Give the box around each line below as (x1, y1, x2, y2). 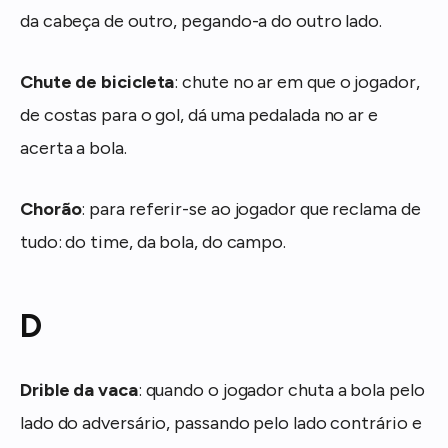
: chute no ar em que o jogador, (174, 71, 420, 94)
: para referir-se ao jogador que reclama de (81, 197, 421, 220)
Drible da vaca (20, 379, 138, 402)
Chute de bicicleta (20, 71, 175, 94)
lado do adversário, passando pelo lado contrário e (20, 412, 422, 435)
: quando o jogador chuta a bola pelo (137, 379, 425, 402)
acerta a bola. (20, 137, 127, 160)
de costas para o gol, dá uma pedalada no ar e (20, 104, 378, 127)
